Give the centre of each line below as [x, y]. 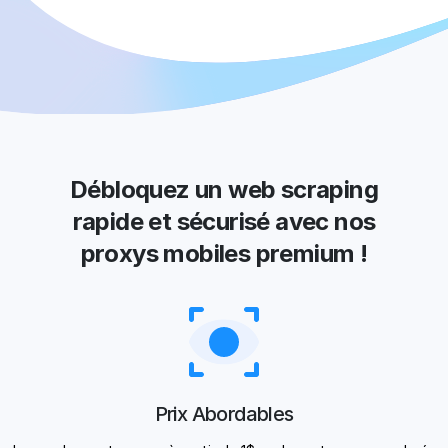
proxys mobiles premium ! [224, 253]
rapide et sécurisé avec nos [224, 221]
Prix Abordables [224, 414]
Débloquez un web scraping [224, 189]
